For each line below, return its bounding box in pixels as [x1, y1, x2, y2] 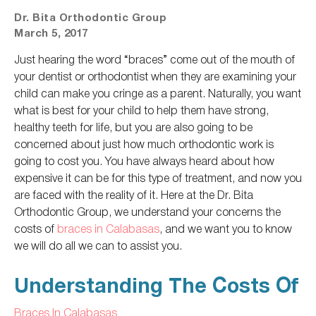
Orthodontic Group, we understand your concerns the [14, 202, 281, 219]
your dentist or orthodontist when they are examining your [14, 67, 296, 84]
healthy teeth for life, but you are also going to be [14, 118, 253, 135]
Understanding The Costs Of [14, 269, 298, 303]
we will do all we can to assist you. [14, 236, 182, 253]
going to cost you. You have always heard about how [14, 152, 274, 169]
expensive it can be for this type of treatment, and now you [14, 169, 302, 186]
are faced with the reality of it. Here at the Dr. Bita [14, 186, 253, 202]
